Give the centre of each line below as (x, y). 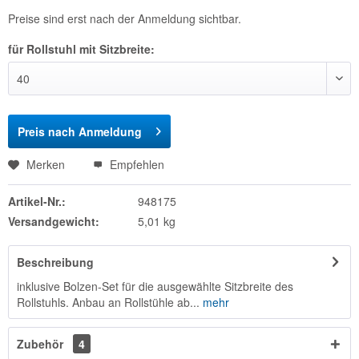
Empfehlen (135, 164)
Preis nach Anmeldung (80, 131)
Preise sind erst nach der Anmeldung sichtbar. (125, 18)
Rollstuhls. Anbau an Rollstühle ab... (108, 302)
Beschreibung (55, 262)
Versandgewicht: (54, 221)
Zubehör (42, 344)
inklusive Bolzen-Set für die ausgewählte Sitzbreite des (155, 286)
